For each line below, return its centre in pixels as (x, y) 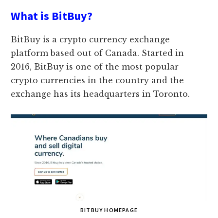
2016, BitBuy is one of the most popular (95, 67)
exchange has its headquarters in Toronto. (100, 94)
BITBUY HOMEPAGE (109, 210)
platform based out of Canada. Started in (98, 53)
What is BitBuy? (52, 16)
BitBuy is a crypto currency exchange (91, 40)
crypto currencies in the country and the (98, 81)
